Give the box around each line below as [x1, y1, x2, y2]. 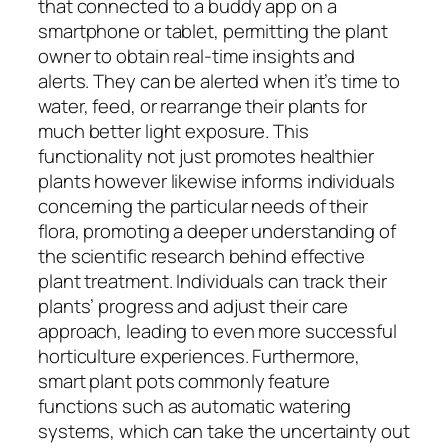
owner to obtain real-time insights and [38, 42, 356, 69]
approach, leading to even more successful [38, 317, 397, 344]
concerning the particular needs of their [38, 192, 368, 219]
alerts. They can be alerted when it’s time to [38, 67, 400, 94]
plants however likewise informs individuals [38, 167, 395, 194]
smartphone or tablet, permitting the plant [38, 17, 388, 44]
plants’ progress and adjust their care [38, 292, 349, 319]
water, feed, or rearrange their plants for [38, 92, 367, 119]
